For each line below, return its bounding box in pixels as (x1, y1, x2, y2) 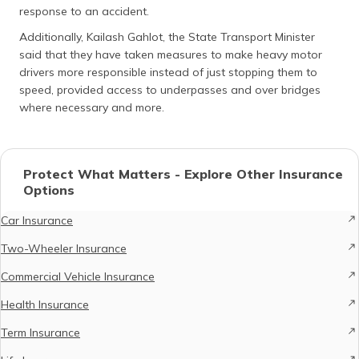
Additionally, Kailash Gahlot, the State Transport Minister (19, 30, 315, 44)
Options (23, 182, 75, 198)
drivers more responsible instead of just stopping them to (19, 65, 317, 79)
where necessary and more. (19, 100, 164, 115)
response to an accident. (19, 4, 152, 18)
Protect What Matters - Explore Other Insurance (23, 166, 343, 182)
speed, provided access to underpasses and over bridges (19, 83, 321, 97)
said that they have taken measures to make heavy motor (19, 47, 322, 62)
